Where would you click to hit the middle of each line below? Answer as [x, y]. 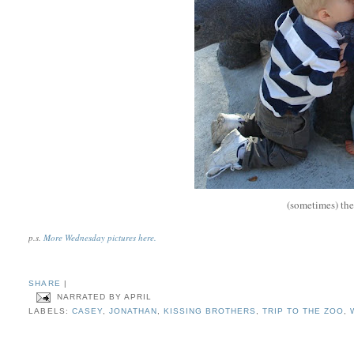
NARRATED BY [90, 297]
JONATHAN [133, 311]
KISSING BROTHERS [210, 311]
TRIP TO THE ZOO [303, 311]
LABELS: [50, 311]
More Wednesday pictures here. [100, 237]
